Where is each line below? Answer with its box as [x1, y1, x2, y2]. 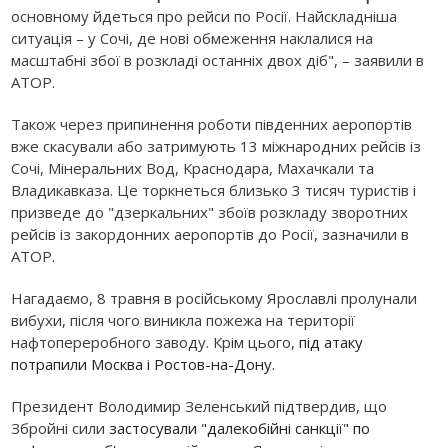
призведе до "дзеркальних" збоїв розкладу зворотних [11, 202, 409, 223]
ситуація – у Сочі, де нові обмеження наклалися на [11, 28, 374, 49]
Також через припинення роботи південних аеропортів [11, 114, 413, 135]
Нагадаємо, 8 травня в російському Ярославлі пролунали [11, 288, 418, 309]
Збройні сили [11, 418, 110, 439]
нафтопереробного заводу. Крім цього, [11, 332, 300, 353]
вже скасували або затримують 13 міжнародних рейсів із [11, 136, 422, 157]
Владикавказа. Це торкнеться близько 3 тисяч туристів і [11, 180, 417, 201]
